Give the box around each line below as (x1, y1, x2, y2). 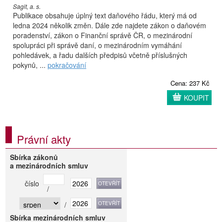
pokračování (48, 60, 86, 70)
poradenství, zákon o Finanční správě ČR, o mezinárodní (13, 30, 192, 41)
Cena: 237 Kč (170, 78, 210, 88)
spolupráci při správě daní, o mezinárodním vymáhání (13, 40, 182, 51)
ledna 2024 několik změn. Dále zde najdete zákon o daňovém (13, 20, 206, 31)
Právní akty (17, 131, 71, 147)
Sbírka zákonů (10, 152, 58, 163)
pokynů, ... (13, 60, 48, 70)
